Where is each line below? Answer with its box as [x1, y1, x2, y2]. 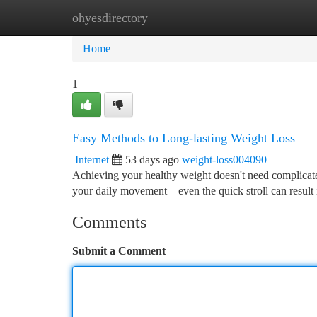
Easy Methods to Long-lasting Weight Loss [72, 131, 295, 145]
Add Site [243, 11, 283, 23]
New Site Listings [142, 11, 222, 23]
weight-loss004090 [182, 154, 267, 166]
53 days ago [125, 154, 179, 166]
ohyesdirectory [72, 11, 148, 25]
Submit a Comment [72, 245, 166, 257]
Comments [72, 213, 146, 231]
